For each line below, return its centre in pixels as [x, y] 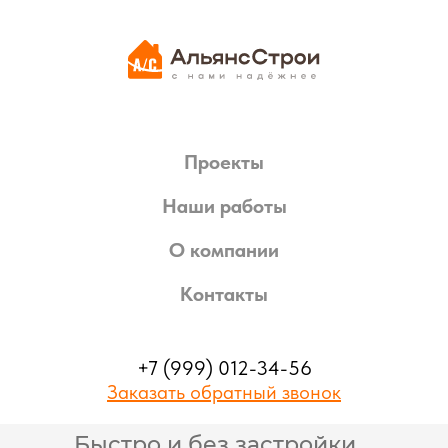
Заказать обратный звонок [224, 392]
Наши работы [224, 206]
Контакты [224, 294]
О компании [224, 250]
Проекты [224, 162]
